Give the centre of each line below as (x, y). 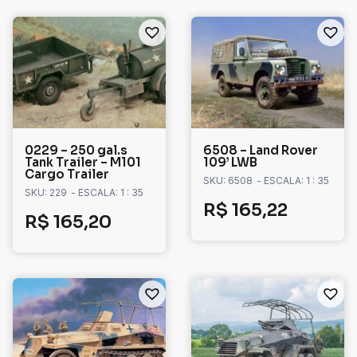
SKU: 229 (46, 193)
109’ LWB (230, 163)
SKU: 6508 (228, 181)
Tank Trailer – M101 (83, 163)
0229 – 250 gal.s (76, 151)
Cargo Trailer (67, 175)
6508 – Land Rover (261, 151)
